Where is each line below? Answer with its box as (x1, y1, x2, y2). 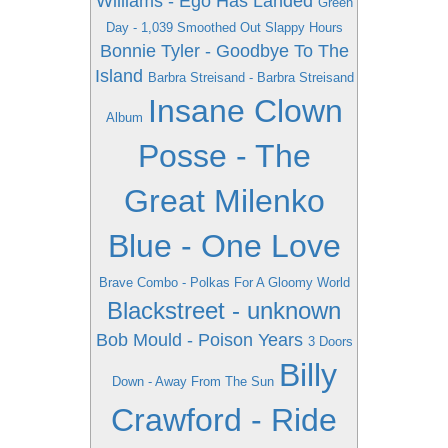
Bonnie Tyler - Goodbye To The (99, 41, 349, 61)
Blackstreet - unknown (107, 297, 341, 324)
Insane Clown (147, 93, 343, 129)
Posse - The (137, 138, 311, 174)
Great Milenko (123, 183, 325, 219)
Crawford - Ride (111, 402, 337, 438)
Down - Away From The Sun (111, 374, 274, 389)
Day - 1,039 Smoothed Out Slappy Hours (105, 20, 343, 35)
